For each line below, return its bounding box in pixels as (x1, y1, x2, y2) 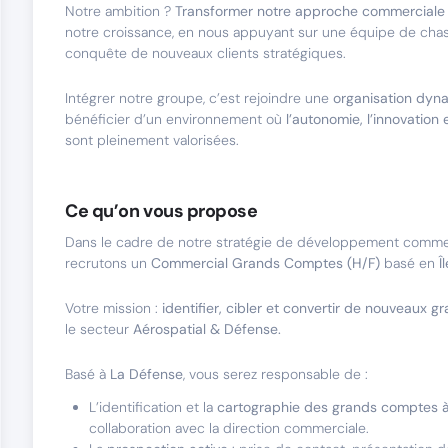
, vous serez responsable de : (183, 365, 368, 383)
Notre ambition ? (65, 2, 175, 20)
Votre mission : (65, 299, 162, 317)
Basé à (65, 365, 110, 383)
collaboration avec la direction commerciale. (89, 419, 369, 437)
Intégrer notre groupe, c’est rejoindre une (65, 89, 333, 107)
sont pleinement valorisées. (65, 131, 239, 149)
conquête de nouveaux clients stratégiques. (65, 44, 346, 62)
